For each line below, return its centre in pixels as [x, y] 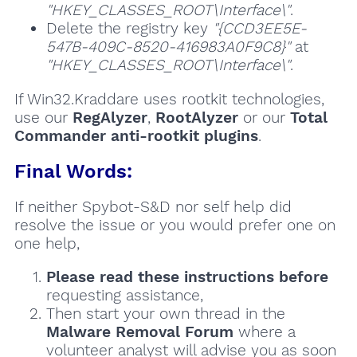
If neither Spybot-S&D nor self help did [153, 207]
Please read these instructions [160, 277]
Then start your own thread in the [165, 314]
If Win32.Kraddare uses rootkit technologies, [169, 99]
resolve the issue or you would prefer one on [175, 225]
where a [264, 332]
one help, [47, 243]
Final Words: [73, 171]
